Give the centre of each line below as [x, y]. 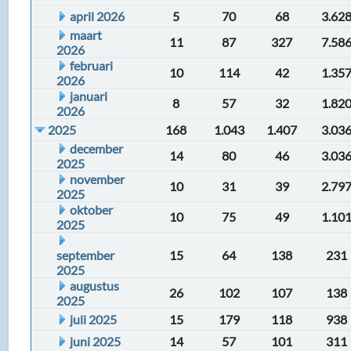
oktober [92, 210]
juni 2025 [96, 341]
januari [89, 96]
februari [92, 65]
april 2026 [98, 16]
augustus [95, 286]
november [98, 179]
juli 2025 [94, 319]
